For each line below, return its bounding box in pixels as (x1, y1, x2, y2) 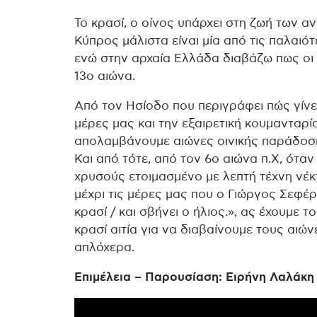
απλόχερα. (74, 241, 134, 253)
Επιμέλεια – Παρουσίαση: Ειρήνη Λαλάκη (74, 271, 314, 283)
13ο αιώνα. (74, 70, 135, 82)
